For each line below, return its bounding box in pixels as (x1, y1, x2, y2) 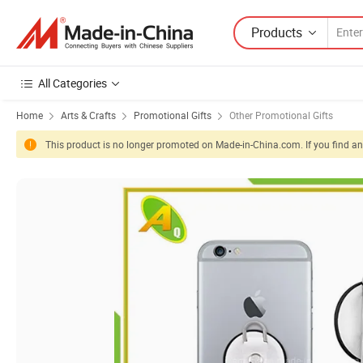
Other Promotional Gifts (229, 109, 333, 122)
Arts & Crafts (61, 109, 116, 122)
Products (251, 23, 302, 41)
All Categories (38, 75, 107, 91)
